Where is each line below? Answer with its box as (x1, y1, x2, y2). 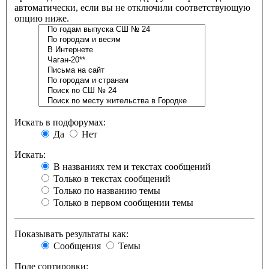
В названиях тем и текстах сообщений (51, 162, 211, 172)
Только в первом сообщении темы (51, 198, 193, 208)
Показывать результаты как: (14, 229, 128, 240)
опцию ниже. (14, 13, 69, 24)
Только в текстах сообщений (51, 174, 171, 184)
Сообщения (51, 241, 101, 252)
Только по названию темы (51, 186, 160, 196)
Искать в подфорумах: (14, 117, 106, 128)
